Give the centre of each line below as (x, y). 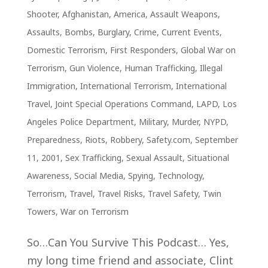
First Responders (143, 50)
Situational (208, 158)
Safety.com (168, 140)
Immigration (51, 86)
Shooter (42, 14)
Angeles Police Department (80, 122)
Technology (180, 176)
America (129, 14)
